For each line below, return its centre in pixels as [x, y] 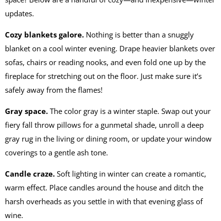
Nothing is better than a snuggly [139, 35]
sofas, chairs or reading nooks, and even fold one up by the [105, 62]
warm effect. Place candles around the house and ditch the [104, 187]
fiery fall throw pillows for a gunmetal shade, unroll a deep [104, 125]
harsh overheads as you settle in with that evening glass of [104, 201]
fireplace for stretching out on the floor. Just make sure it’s [103, 76]
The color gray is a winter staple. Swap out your [129, 111]
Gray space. [26, 111]
